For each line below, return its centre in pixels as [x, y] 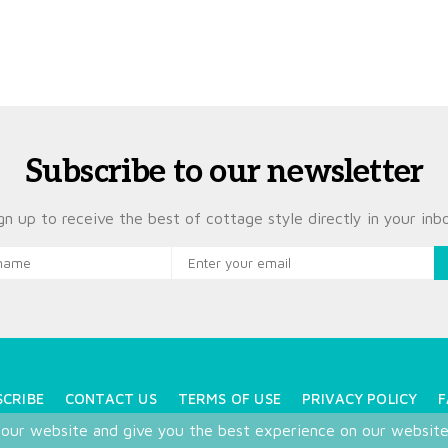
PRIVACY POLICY [359, 398]
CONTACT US [110, 398]
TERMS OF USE [229, 398]
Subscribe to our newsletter [224, 171]
